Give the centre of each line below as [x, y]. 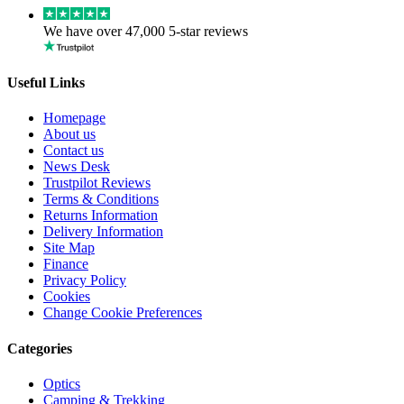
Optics [62, 383]
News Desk [77, 167]
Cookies [67, 297]
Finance [66, 264]
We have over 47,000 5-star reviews [146, 31]
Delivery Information [103, 232]
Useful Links [46, 83]
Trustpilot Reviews [97, 183]
